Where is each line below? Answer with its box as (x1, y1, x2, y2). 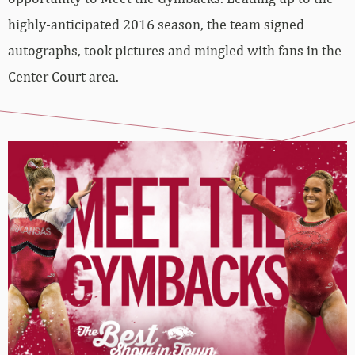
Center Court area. (8, 68, 119, 86)
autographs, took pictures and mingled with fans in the (8, 42, 342, 59)
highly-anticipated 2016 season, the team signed (8, 16, 304, 33)
